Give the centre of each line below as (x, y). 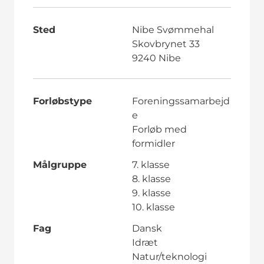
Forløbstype (62, 101)
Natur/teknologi (169, 256)
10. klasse (153, 207)
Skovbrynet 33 (166, 44)
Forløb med (159, 129)
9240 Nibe (156, 58)
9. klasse (151, 193)
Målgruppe (60, 164)
